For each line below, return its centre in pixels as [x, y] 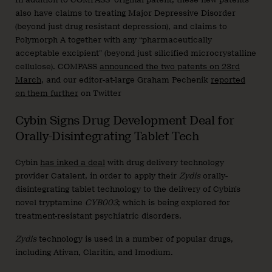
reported [228, 80]
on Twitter [100, 93]
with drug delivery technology [165, 163]
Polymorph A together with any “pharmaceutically [114, 40]
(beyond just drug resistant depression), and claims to [121, 27]
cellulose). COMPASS [57, 67]
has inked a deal [73, 163]
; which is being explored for [174, 203]
